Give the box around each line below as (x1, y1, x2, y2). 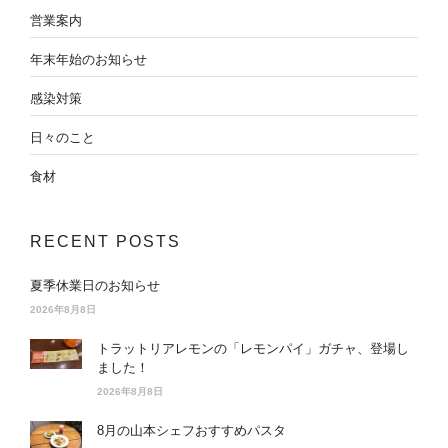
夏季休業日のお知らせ (30, 278, 160, 294)
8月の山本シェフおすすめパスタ (97, 423, 286, 439)
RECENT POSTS (30, 233, 181, 251)
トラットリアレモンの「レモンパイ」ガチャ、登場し (97, 341, 409, 357)
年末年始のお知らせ (30, 52, 147, 68)
